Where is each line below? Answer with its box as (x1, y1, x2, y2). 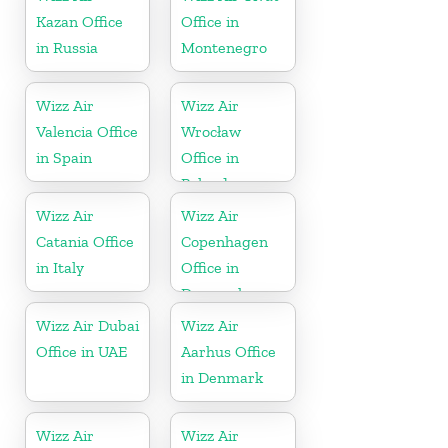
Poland (181, 173, 229, 193)
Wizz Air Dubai (36, 315, 139, 335)
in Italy (36, 257, 84, 277)
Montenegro (181, 37, 268, 57)
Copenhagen (181, 231, 269, 251)
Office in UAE (36, 341, 127, 361)
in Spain (36, 147, 92, 167)
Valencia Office (36, 121, 138, 141)
